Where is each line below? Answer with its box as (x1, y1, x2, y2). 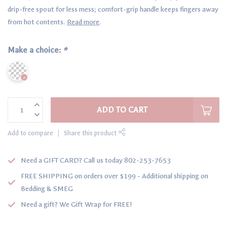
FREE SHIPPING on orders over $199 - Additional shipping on (21, 172, 208, 181)
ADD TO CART (96, 105, 147, 115)
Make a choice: (8, 46, 63, 55)
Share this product (64, 129, 118, 137)
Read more (67, 18, 99, 27)
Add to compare (8, 129, 53, 137)
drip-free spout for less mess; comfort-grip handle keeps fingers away (8, 5, 218, 14)
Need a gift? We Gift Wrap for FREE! (21, 200, 132, 209)
